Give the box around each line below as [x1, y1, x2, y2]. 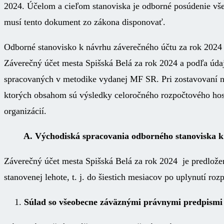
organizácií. [4, 105, 46, 116]
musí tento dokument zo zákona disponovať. [4, 16, 165, 27]
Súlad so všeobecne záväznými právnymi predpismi [24, 196, 222, 207]
